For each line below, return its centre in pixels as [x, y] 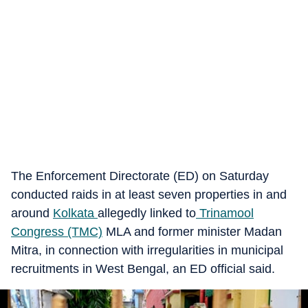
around [32, 213]
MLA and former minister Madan [192, 232]
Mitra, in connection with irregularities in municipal [147, 250]
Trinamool [225, 213]
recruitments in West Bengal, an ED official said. [143, 269]
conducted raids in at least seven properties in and [149, 195]
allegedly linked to [147, 213]
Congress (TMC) [57, 232]
